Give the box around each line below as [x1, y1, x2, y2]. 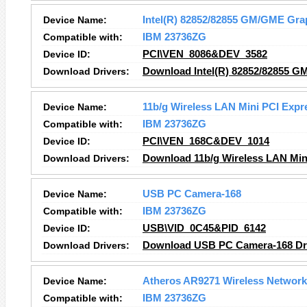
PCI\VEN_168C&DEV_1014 [143, 136, 269, 147]
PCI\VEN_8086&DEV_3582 [143, 49, 267, 60]
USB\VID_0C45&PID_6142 [143, 223, 266, 234]
